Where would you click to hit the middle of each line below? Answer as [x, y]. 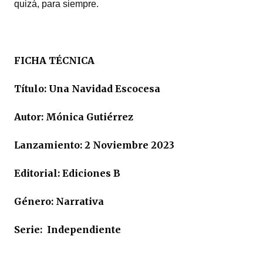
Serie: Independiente [68, 230]
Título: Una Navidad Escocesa [87, 89]
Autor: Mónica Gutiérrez [74, 117]
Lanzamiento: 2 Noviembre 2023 [94, 145]
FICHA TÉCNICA [54, 60]
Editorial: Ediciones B [67, 173]
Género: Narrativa [59, 201]
